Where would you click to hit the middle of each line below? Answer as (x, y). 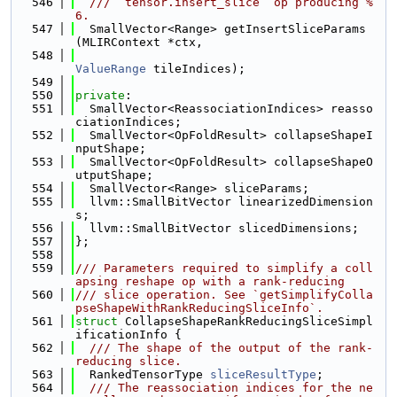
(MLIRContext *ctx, (139, 42)
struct (100, 321)
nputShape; (111, 148)
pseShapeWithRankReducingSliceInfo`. (199, 308)
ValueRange (111, 69)
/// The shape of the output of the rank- (224, 348)
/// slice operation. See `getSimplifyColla (224, 295)
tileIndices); (196, 69)
